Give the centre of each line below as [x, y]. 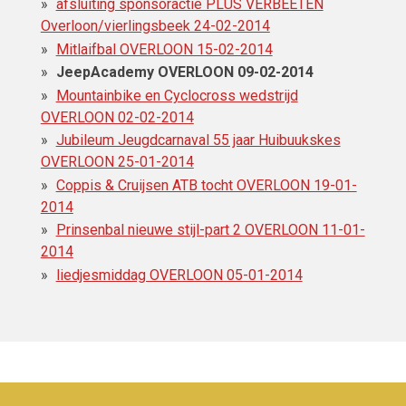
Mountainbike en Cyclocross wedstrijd [177, 95]
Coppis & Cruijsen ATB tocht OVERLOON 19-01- [206, 185]
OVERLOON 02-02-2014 [117, 117]
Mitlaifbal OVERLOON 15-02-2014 [164, 49]
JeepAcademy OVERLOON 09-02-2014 [184, 72]
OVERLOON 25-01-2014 [117, 162]
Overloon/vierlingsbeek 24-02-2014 [155, 25]
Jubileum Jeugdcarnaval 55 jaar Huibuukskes [198, 140]
